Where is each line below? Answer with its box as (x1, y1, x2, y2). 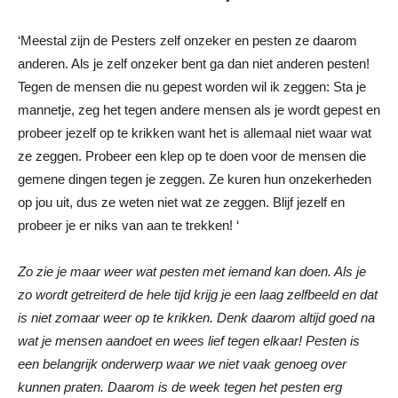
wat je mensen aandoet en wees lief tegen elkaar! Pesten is (18, 332, 360, 348)
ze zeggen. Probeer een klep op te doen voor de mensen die (18, 147, 366, 163)
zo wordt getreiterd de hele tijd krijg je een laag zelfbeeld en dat (18, 286, 378, 302)
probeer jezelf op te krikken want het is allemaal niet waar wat (18, 124, 371, 140)
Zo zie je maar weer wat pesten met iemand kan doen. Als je (18, 263, 366, 279)
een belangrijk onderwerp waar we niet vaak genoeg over (18, 355, 346, 371)
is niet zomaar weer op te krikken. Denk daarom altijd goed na (18, 309, 375, 325)
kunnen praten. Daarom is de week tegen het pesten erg (18, 378, 342, 394)
